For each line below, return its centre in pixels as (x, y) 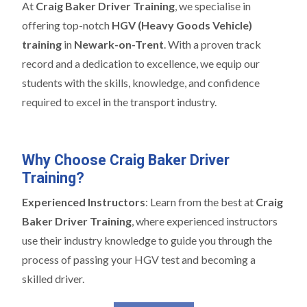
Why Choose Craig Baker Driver (126, 160)
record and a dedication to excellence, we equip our (141, 64)
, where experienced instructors (205, 221)
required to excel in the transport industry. (119, 102)
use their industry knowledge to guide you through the (147, 241)
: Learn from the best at (200, 202)
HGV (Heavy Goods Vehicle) (182, 25)
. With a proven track (212, 45)
